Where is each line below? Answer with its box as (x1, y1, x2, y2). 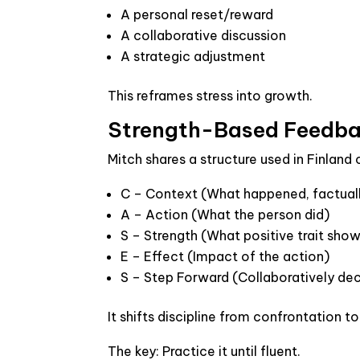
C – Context (121, 186, 198, 202)
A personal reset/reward (121, 6, 274, 22)
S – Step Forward (121, 269, 230, 285)
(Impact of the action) (184, 248, 330, 264)
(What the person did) (188, 207, 330, 223)
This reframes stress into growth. (108, 88, 313, 104)
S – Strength (121, 227, 198, 243)
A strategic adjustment (121, 48, 266, 64)
